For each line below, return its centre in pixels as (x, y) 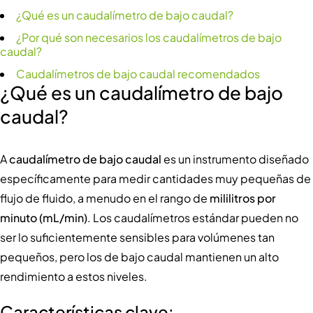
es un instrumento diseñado (235, 159)
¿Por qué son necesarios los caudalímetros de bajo (149, 38)
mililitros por (243, 198)
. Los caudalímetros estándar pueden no (193, 218)
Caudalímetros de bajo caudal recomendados (138, 74)
